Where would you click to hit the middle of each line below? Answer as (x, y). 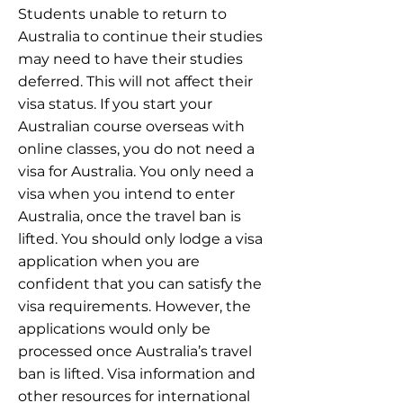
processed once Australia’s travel (135, 351)
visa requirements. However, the (134, 306)
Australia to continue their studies (140, 36)
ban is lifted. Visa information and (137, 374)
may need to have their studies (130, 59)
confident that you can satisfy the (140, 284)
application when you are (109, 261)
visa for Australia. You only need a (136, 171)
